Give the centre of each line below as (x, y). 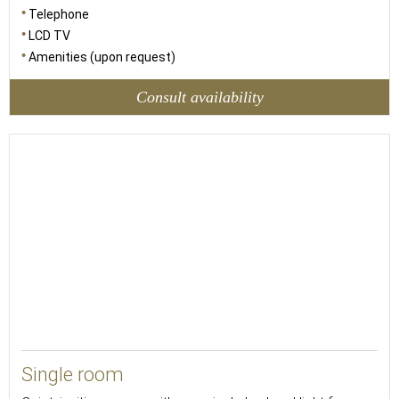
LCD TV (49, 36)
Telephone (59, 14)
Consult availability (199, 97)
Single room (73, 375)
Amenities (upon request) (102, 57)
